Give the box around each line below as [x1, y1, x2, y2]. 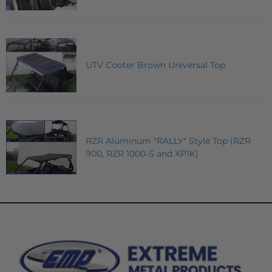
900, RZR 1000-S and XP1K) [86, 148, 199, 159]
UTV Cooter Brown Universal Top [86, 59, 225, 70]
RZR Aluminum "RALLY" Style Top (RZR [86, 135, 251, 146]
